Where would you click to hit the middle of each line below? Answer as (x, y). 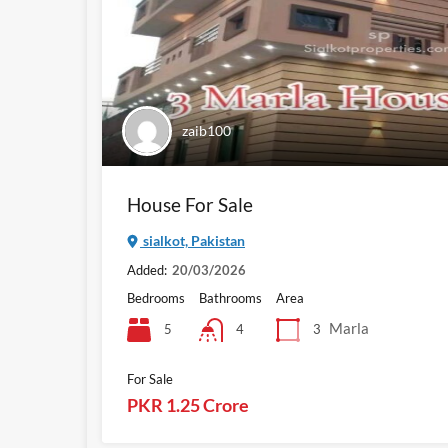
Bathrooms (230, 298)
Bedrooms (156, 298)
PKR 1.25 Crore (188, 405)
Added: (147, 270)
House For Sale (190, 204)
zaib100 (206, 130)
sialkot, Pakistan (192, 240)
